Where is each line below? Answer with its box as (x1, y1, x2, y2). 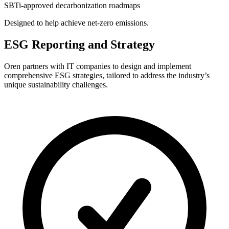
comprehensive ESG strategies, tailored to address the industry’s (4, 71, 210, 80)
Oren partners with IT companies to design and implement (4, 62, 191, 71)
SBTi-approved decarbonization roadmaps (4, 1, 140, 10)
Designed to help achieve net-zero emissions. (4, 18, 149, 28)
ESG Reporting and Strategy (4, 38, 155, 52)
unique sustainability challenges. (4, 80, 108, 89)
